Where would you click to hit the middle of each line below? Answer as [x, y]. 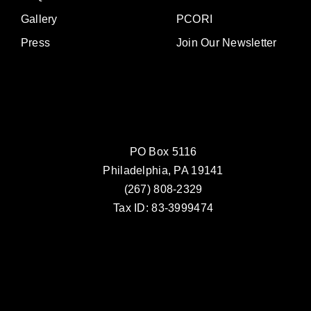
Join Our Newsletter [227, 42]
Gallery [39, 19]
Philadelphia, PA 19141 [163, 170]
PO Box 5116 [163, 151]
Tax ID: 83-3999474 [163, 208]
